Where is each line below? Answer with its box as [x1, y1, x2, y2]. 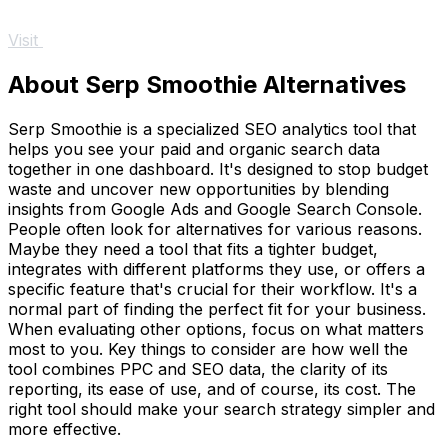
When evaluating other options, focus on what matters [8, 318, 424, 339]
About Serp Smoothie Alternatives [8, 70, 406, 100]
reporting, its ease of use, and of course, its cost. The [8, 378, 416, 399]
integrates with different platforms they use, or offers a [8, 258, 425, 279]
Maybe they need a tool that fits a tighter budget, [8, 238, 378, 259]
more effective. [8, 418, 121, 439]
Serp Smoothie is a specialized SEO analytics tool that [8, 118, 416, 139]
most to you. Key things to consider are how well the [8, 338, 408, 359]
